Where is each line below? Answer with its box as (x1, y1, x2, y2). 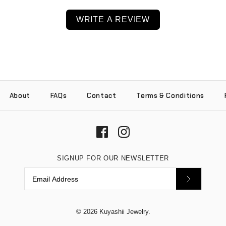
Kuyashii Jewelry (99, 207, 148, 215)
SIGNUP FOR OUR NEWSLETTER (57, 154, 169, 162)
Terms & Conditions (136, 91, 204, 100)
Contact (87, 91, 117, 100)
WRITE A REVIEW (76, 15, 150, 24)
